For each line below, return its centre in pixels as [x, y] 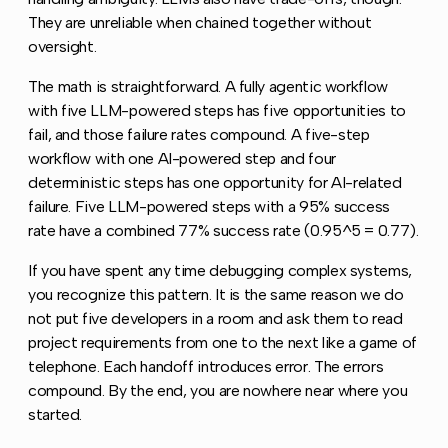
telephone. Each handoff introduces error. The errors [206, 366]
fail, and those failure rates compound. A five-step [199, 134]
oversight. [62, 46]
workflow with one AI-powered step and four [182, 158]
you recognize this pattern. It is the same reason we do [216, 294]
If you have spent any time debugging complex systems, [220, 270]
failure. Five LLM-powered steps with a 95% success [209, 206]
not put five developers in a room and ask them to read [215, 318]
